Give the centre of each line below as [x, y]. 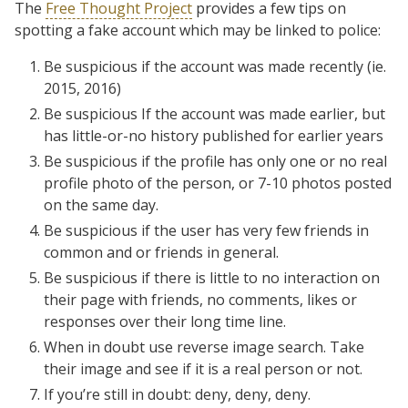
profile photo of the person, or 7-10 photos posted [218, 183]
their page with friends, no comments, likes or [200, 299]
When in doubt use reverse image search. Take [204, 347]
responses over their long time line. [165, 321]
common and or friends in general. [161, 252]
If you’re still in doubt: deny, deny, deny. [177, 394]
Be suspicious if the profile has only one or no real [215, 161]
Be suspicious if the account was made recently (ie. [215, 66]
